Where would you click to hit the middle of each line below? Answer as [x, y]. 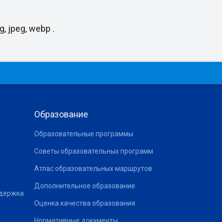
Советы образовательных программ [93, 151]
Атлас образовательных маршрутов [93, 168]
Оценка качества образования [84, 203]
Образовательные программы [83, 134]
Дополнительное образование [84, 186]
